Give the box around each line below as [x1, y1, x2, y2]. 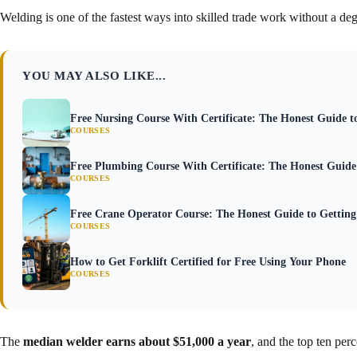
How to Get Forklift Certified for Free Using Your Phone [70, 255, 346, 268]
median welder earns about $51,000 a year [23, 334, 251, 348]
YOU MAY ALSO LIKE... [22, 69, 166, 82]
